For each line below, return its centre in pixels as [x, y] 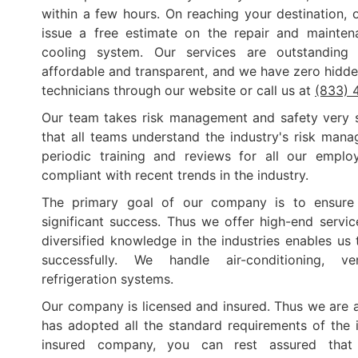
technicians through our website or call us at [178, 90]
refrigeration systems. [107, 279]
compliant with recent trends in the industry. [175, 175]
